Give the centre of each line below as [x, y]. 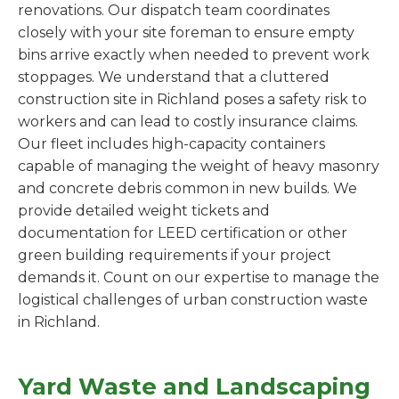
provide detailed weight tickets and [144, 211]
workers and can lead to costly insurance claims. [188, 122]
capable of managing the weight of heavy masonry [199, 167]
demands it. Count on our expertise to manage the [199, 278]
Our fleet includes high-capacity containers [171, 144]
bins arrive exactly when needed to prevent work [194, 55]
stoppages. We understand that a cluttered [174, 77]
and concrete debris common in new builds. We [187, 189]
